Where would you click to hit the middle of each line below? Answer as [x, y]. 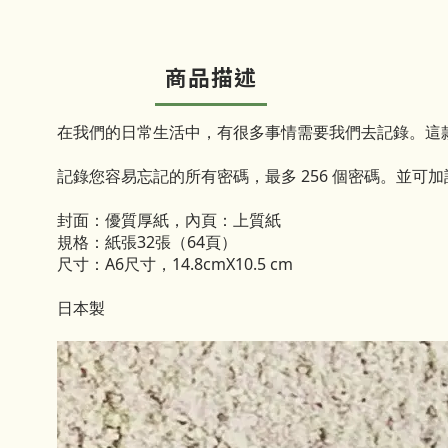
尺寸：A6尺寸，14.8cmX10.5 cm [175, 264]
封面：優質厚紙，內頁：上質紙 [169, 220]
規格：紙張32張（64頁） [147, 242]
